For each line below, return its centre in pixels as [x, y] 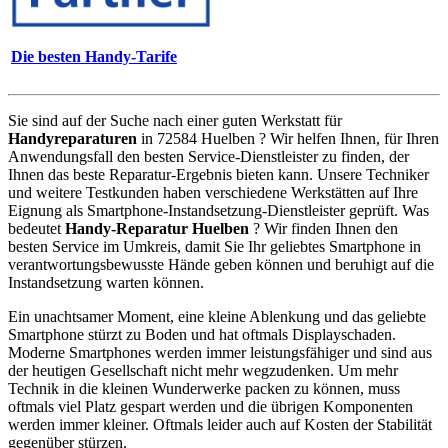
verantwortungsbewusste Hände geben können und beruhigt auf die [221, 264]
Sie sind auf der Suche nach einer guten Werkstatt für [175, 120]
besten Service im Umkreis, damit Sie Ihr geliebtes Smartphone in [214, 246]
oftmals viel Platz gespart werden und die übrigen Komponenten [210, 406]
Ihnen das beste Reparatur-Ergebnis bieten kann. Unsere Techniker [218, 174]
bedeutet [36, 228]
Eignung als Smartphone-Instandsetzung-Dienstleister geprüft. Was [218, 210]
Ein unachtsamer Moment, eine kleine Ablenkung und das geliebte [217, 316]
